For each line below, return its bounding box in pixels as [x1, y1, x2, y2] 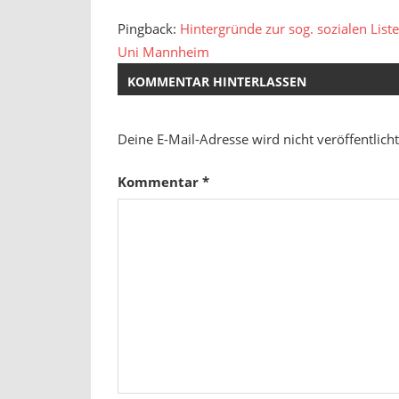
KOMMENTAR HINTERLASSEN [127, 73, 307, 91]
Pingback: [118, 20, 180, 38]
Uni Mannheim [118, 43, 209, 61]
